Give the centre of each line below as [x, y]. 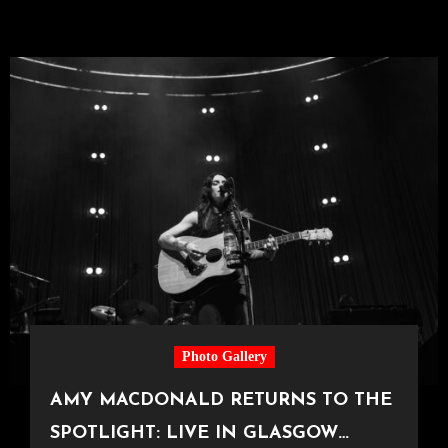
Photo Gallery [224, 357]
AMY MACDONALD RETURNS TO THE [220, 401]
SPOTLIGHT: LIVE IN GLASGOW [193, 434]
